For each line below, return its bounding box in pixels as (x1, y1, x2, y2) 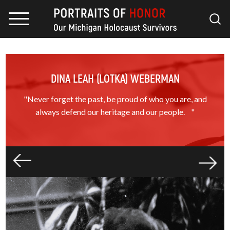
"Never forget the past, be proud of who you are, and (23, 94, 207, 104)
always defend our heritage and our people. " (35, 107, 195, 117)
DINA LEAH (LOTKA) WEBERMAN (50, 71, 180, 85)
